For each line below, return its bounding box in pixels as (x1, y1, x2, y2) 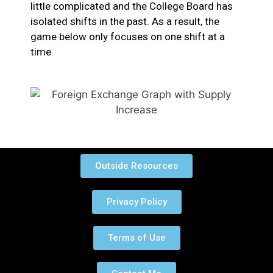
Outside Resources (95, 160, 178, 172)
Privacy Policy (106, 196, 167, 208)
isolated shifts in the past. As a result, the (30, 15, 219, 27)
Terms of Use (107, 232, 166, 244)
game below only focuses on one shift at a (30, 30, 225, 43)
